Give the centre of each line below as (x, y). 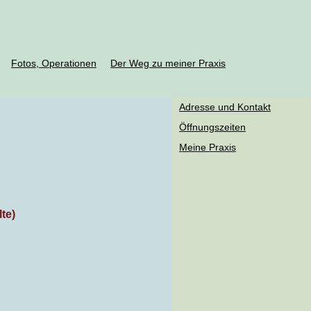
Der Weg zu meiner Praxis (168, 63)
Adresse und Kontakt (225, 107)
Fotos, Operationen (54, 63)
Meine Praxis (208, 147)
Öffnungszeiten (212, 127)
